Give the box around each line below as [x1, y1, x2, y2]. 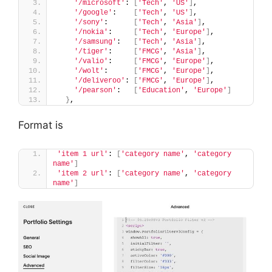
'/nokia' [74, 28, 108, 37]
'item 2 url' [57, 169, 108, 178]
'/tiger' [74, 47, 108, 56]
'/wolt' [74, 67, 104, 76]
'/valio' [74, 57, 108, 66]
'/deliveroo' [74, 76, 125, 86]
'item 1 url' [57, 149, 108, 158]
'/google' [74, 8, 112, 18]
